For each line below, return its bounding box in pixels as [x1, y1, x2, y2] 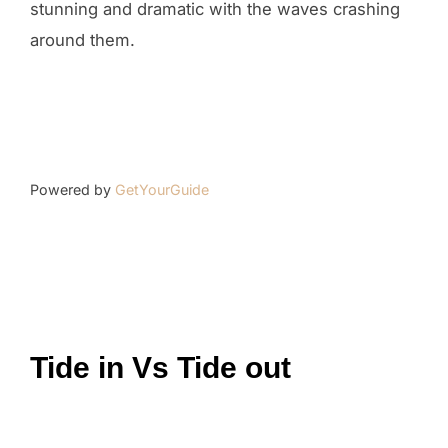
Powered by [30, 180, 115, 198]
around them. [30, 29, 135, 50]
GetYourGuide [115, 180, 209, 198]
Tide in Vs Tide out [30, 350, 291, 384]
